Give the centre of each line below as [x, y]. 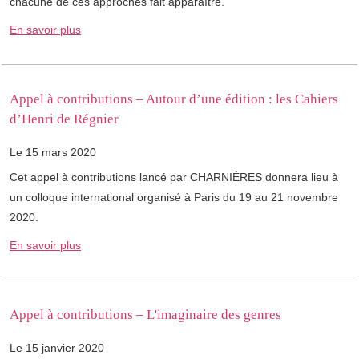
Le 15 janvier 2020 [57, 348]
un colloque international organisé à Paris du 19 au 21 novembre [174, 198]
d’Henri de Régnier [64, 119]
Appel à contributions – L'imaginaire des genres [145, 315]
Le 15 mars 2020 [53, 153]
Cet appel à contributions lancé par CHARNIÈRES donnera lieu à [174, 177]
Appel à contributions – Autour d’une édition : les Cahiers [174, 99]
